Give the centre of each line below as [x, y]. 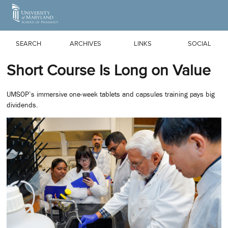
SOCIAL [199, 43]
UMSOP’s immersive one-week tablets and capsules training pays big [111, 94]
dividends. [22, 105]
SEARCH [28, 43]
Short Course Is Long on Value [109, 70]
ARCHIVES [85, 43]
